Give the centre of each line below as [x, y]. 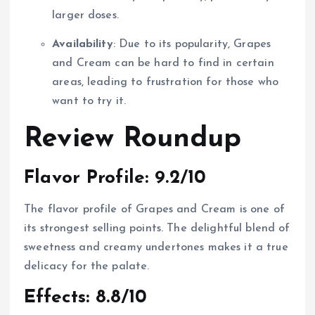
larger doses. [85, 16]
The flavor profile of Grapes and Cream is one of [154, 209]
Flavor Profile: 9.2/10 [115, 179]
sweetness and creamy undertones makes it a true [156, 247]
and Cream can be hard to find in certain [163, 64]
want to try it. [89, 102]
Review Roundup [133, 140]
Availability [83, 45]
